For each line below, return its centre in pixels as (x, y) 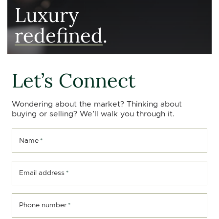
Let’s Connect (74, 79)
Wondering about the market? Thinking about (97, 104)
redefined (59, 34)
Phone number (43, 205)
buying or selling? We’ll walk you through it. (93, 114)
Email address (42, 173)
